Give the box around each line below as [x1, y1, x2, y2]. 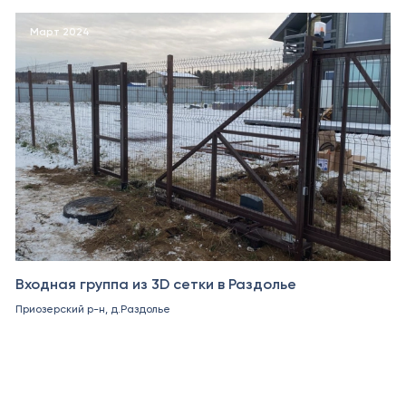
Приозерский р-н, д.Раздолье [15, 303, 171, 316]
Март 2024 [30, 25, 91, 38]
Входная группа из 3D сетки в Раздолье [15, 275, 297, 294]
